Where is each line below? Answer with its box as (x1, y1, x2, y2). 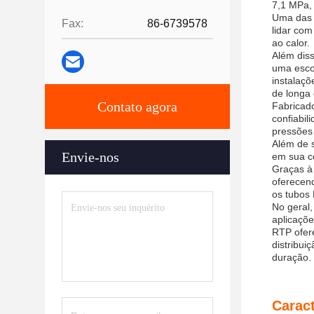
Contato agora (97, 99, 177, 114)
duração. (272, 252, 311, 263)
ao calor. (272, 37, 310, 48)
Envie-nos (62, 149, 119, 165)
